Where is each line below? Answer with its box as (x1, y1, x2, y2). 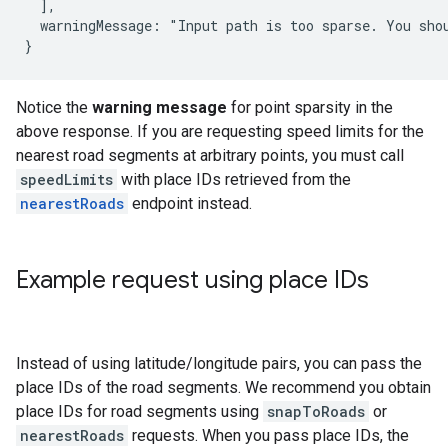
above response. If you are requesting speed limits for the (16, 122, 424, 141)
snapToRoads (267, 402, 365, 421)
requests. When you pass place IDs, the (128, 426, 409, 445)
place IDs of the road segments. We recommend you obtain (16, 378, 431, 397)
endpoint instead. (128, 194, 252, 213)
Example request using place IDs (16, 265, 369, 295)
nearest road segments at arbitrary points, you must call (16, 146, 404, 165)
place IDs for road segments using (16, 402, 263, 421)
